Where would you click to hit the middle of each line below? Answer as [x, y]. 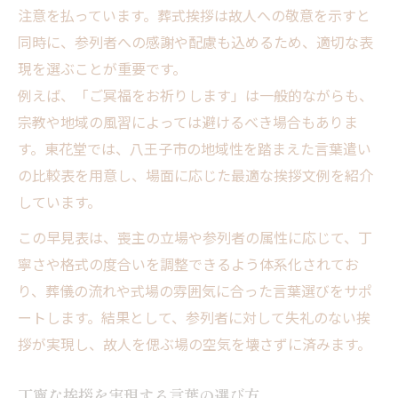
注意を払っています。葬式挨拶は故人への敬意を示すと [194, 15]
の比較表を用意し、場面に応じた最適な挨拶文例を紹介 [195, 175]
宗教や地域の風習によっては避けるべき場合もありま [188, 121]
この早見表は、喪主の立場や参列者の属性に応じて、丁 [195, 237]
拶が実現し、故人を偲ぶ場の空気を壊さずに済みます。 [195, 343]
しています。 [60, 201]
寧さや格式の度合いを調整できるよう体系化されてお [188, 263]
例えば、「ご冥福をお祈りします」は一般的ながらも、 [195, 95]
